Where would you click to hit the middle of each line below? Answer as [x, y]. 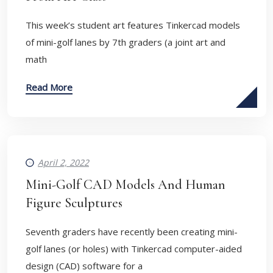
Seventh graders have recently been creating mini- [132, 232]
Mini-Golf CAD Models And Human [126, 185]
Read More [49, 87]
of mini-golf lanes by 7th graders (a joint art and [126, 42]
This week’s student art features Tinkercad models [133, 25]
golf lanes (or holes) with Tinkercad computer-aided [134, 249]
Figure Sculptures [74, 203]
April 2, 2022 [63, 162]
